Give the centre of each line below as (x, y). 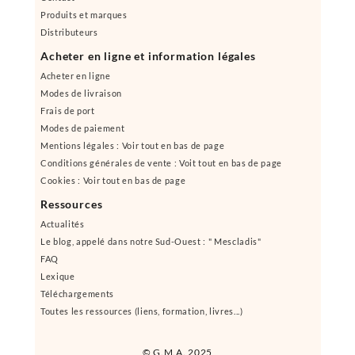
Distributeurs (69, 32)
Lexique (58, 276)
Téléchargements (77, 294)
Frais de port (68, 111)
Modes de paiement (83, 128)
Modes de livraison (81, 93)
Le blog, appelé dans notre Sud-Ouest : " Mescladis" (151, 241)
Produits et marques (84, 15)
